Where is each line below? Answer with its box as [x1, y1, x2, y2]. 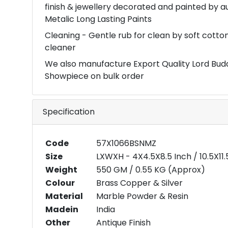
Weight [45, 164, 77, 176]
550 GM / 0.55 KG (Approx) [96, 164, 205, 176]
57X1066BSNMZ [96, 137, 156, 149]
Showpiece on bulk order [45, 70, 144, 82]
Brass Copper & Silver [96, 177, 183, 189]
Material [45, 190, 83, 202]
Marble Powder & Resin [96, 190, 188, 202]
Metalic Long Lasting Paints [45, 13, 152, 25]
